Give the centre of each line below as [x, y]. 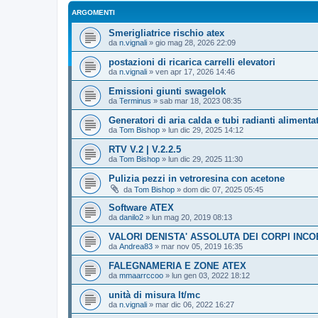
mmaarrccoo [141, 275]
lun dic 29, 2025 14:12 [206, 130]
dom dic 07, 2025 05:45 [223, 189]
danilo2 [131, 217]
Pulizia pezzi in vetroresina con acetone [197, 178]
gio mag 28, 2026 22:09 [196, 42]
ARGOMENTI [93, 12]
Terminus [135, 100]
